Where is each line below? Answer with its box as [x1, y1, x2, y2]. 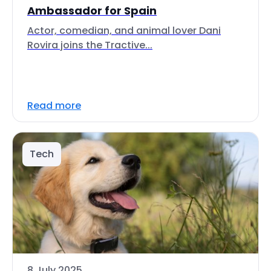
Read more [27, 99, 81, 113]
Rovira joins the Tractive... [27, 38, 152, 52]
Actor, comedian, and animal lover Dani [27, 24, 221, 38]
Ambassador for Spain [27, 3, 157, 18]
